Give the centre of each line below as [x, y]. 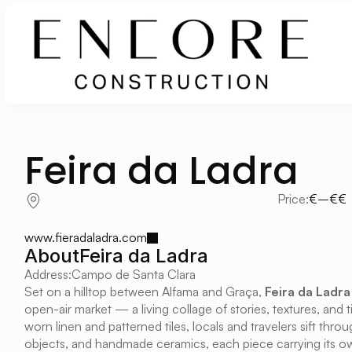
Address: [48, 274]
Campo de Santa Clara [134, 274]
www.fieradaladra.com [86, 237]
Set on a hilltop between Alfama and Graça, [145, 291]
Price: [293, 198]
